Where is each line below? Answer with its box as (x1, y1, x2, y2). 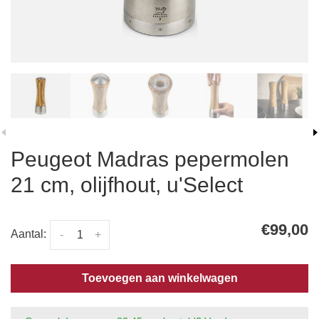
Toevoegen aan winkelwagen (81, 272, 238, 284)
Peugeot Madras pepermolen (11, 147, 289, 171)
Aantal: (11, 228, 46, 241)
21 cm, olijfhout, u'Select (11, 173, 243, 197)
